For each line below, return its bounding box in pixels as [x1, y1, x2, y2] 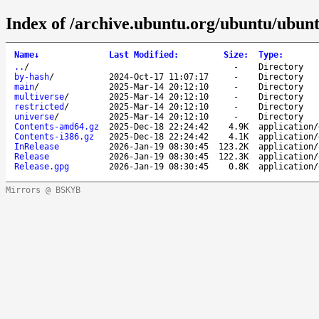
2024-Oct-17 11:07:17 [109, 71, 209, 82]
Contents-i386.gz [14, 131, 94, 142]
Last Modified [109, 49, 174, 60]
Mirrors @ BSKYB [6, 184, 80, 195]
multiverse [14, 91, 64, 102]
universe [14, 111, 54, 122]
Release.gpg [14, 161, 69, 172]
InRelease [14, 141, 59, 152]
